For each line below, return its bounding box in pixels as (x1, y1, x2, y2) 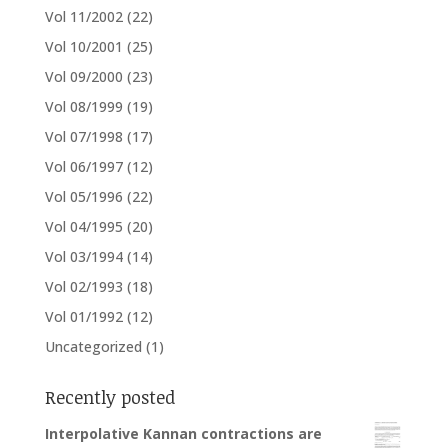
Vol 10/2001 (44, 36, 123, 56)
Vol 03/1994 (44, 246, 123, 266)
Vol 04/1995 (44, 216, 123, 236)
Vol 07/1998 (44, 126, 123, 146)
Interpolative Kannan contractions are (44, 423, 322, 443)
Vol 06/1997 (44, 156, 123, 176)
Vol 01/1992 (44, 306, 123, 326)
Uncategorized (44, 336, 142, 356)
